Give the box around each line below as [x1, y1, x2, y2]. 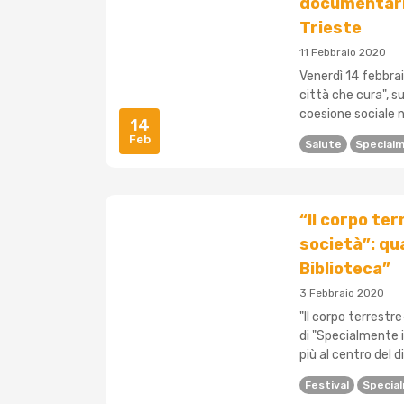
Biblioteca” [299, 259, 390, 280]
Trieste [299, 18, 362, 39]
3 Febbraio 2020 [299, 287, 384, 300]
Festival [305, 379, 349, 392]
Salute [305, 138, 342, 151]
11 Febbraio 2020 [299, 46, 386, 60]
